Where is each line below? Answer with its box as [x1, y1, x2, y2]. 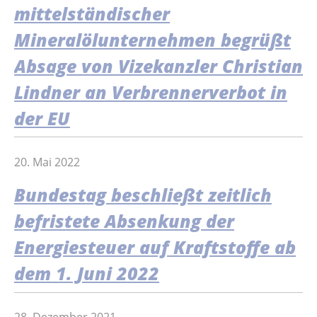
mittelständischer [14, 1, 170, 25]
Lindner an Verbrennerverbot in [14, 80, 287, 104]
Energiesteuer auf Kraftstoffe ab [14, 235, 296, 259]
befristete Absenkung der [14, 209, 234, 233]
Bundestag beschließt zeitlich [14, 183, 272, 207]
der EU [14, 106, 70, 130]
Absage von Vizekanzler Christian [14, 54, 303, 78]
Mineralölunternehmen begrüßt [14, 28, 291, 52]
